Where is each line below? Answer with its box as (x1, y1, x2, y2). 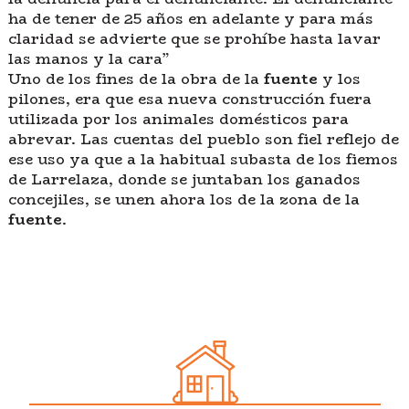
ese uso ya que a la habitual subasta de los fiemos (7, 148, 398, 172)
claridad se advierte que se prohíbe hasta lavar (7, 27, 381, 51)
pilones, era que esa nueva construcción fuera (7, 88, 372, 111)
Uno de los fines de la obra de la (7, 68, 264, 91)
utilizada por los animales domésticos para (7, 108, 349, 131)
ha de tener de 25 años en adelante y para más (7, 7, 373, 31)
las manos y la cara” (7, 47, 170, 71)
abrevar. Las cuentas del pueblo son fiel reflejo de (7, 128, 399, 152)
